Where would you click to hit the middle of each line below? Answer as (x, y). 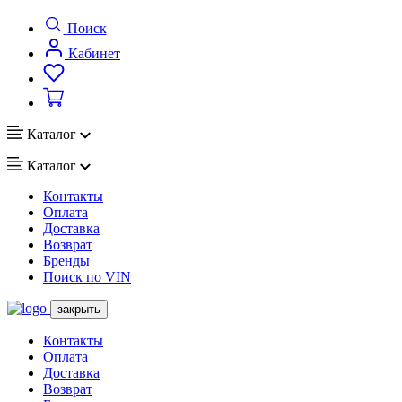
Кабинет (94, 54)
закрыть (79, 309)
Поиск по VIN (87, 276)
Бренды (66, 260)
